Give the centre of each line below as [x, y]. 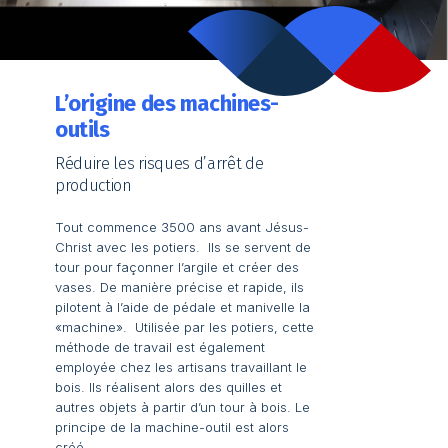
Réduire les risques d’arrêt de [159, 164]
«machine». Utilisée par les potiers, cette [184, 327]
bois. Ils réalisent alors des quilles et [168, 387]
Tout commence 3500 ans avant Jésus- [182, 227]
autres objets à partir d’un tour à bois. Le [182, 407]
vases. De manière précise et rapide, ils [179, 287]
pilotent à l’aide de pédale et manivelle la [182, 307]
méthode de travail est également [160, 347]
